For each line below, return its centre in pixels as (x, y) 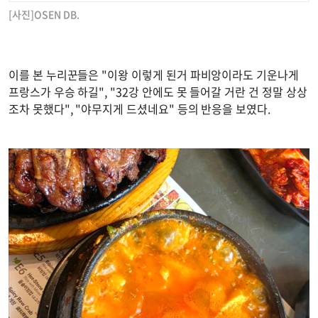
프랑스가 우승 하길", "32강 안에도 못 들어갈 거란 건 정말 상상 (158, 91)
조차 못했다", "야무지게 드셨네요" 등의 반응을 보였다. (139, 108)
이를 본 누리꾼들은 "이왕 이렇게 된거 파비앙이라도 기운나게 (154, 74)
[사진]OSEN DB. (44, 14)
